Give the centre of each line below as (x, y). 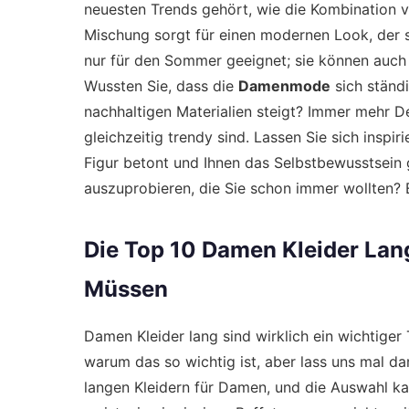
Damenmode (284, 86)
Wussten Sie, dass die (161, 86)
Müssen (126, 289)
